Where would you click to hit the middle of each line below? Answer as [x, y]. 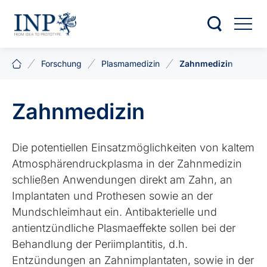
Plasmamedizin [131, 63]
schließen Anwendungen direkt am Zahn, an [122, 180]
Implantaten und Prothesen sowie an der [113, 196]
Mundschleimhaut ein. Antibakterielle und [115, 212]
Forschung [62, 63]
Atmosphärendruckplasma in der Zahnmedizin [127, 164]
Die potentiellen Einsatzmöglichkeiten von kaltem [133, 148]
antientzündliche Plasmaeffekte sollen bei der [124, 228]
